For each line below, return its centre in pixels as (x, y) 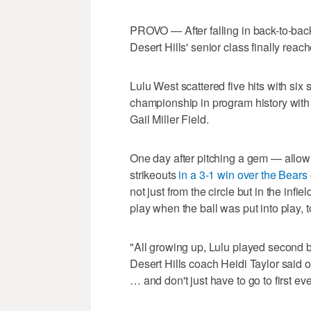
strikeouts (154, 174)
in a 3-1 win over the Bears (243, 174)
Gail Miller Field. (169, 119)
